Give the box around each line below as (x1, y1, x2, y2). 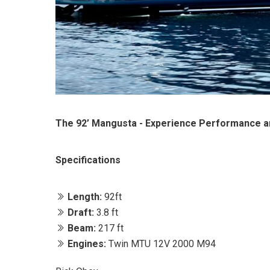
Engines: (67, 238, 106, 250)
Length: (67, 191, 102, 203)
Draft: (67, 207, 94, 219)
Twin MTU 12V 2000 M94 (106, 238, 216, 250)
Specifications (55, 154, 121, 166)
